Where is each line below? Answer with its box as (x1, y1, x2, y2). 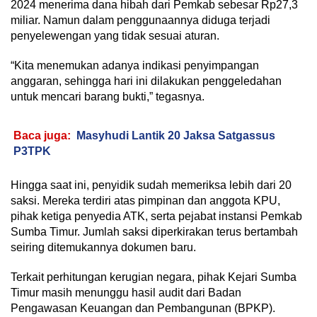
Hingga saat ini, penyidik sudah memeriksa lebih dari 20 (11, 179, 292, 192)
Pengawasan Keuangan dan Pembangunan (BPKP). (11, 302, 275, 315)
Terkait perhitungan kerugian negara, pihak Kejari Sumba (11, 271, 296, 284)
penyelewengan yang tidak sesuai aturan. (11, 30, 219, 42)
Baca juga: (13, 129, 71, 142)
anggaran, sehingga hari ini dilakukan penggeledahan (11, 75, 282, 88)
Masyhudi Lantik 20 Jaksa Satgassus (76, 129, 275, 142)
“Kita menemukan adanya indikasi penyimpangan (11, 59, 259, 72)
